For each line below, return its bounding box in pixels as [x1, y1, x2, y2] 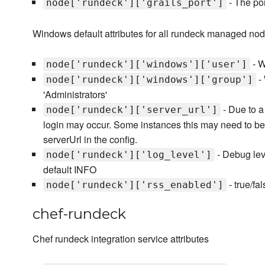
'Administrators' [43, 88, 107, 102]
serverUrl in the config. [43, 132, 137, 147]
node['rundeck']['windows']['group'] [46, 74, 253, 86]
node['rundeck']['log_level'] [46, 149, 212, 161]
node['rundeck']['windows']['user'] [46, 59, 247, 70]
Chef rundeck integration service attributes [33, 232, 209, 246]
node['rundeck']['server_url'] [46, 104, 218, 116]
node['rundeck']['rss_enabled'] [46, 179, 224, 191]
